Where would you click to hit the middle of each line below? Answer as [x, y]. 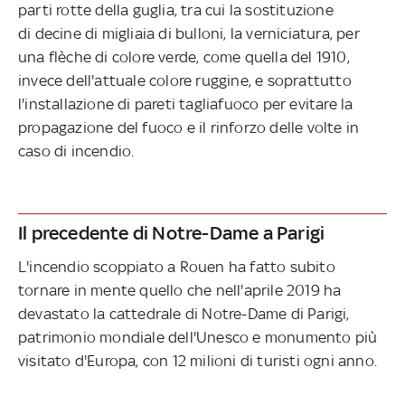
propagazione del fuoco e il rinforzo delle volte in [189, 127]
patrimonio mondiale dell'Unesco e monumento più [198, 337]
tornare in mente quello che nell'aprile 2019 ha [180, 290]
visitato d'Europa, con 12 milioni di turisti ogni [179, 360]
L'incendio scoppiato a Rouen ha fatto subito [177, 266]
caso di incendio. [76, 151]
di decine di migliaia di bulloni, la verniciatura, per [189, 33]
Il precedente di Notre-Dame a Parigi [172, 232]
